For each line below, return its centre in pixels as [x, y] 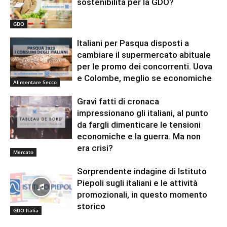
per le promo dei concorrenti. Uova [145, 66]
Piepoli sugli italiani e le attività [138, 183]
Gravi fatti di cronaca [118, 101]
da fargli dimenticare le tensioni [139, 124]
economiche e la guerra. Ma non [139, 136]
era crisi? [95, 148]
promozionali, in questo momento [142, 194]
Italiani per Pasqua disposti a [133, 43]
